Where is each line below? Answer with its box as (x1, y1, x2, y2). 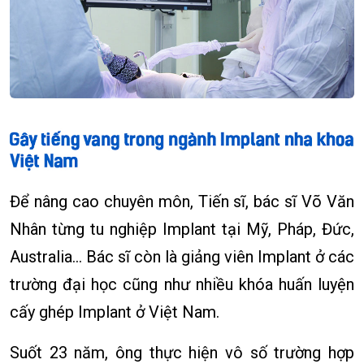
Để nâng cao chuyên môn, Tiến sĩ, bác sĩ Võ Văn (10, 192, 354, 212)
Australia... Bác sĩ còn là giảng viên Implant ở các (10, 247, 354, 267)
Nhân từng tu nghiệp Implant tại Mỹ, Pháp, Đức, (10, 219, 354, 240)
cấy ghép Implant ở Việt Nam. (10, 302, 219, 323)
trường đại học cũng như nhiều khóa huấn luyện (10, 275, 354, 295)
